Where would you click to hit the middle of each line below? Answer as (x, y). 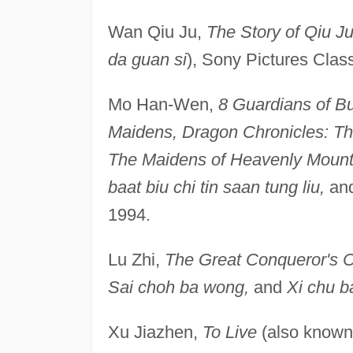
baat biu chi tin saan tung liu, (216, 187)
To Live (229, 332)
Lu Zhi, (136, 259)
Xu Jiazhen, (155, 332)
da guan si (147, 59)
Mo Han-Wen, (163, 104)
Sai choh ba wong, (178, 287)
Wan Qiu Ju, (157, 32)
